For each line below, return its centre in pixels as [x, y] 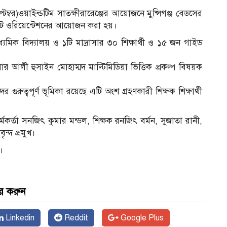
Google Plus [141, 218]
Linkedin [19, 218]
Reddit [75, 218]
